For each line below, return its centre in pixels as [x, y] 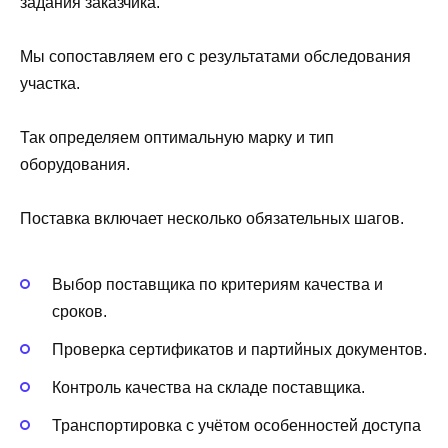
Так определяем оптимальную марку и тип [177, 138]
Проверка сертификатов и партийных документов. [239, 349]
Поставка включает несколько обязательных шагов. [212, 219]
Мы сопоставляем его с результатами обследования [215, 56]
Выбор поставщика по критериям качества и [217, 284]
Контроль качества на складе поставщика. [208, 387]
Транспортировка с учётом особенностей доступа [236, 426]
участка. [50, 83]
